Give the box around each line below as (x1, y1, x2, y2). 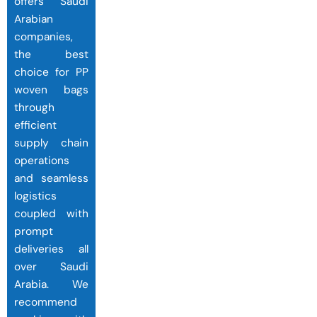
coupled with (14, 207, 88, 221)
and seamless (14, 171, 88, 186)
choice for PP (14, 65, 88, 80)
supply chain (14, 136, 88, 151)
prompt (14, 224, 53, 239)
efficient (14, 118, 57, 133)
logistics (14, 189, 57, 204)
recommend (14, 295, 77, 310)
